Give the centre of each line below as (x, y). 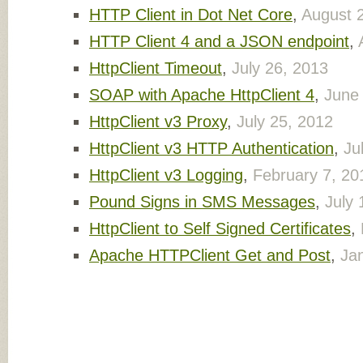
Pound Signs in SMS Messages (202, 202)
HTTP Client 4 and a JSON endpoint (219, 41)
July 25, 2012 (285, 122)
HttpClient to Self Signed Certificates (220, 228)
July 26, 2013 (280, 68)
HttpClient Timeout (156, 68)
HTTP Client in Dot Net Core (191, 15)
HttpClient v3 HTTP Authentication (211, 148)
